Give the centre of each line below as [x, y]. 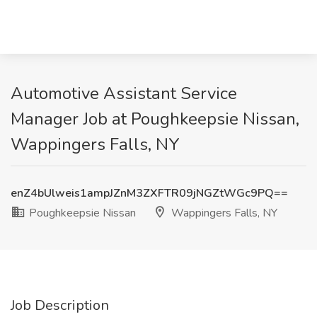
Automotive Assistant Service [124, 93]
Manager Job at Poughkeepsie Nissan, [155, 119]
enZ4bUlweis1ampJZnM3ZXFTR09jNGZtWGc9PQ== [149, 193]
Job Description [60, 305]
